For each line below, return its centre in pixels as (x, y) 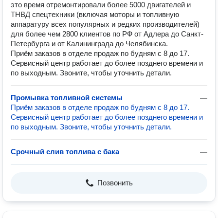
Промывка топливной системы (67, 98)
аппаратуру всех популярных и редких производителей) (105, 24)
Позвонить (115, 183)
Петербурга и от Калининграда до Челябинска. (89, 44)
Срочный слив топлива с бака (65, 152)
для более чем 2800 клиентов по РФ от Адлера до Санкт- (107, 34)
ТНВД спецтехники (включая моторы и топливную (95, 14)
